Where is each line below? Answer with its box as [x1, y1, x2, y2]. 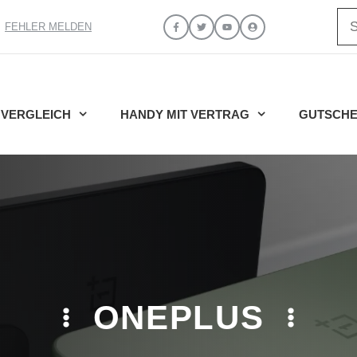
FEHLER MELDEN [5, 21, 92, 33]
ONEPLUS [92, 298, 265, 336]
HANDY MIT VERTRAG [120, 107, 249, 121]
